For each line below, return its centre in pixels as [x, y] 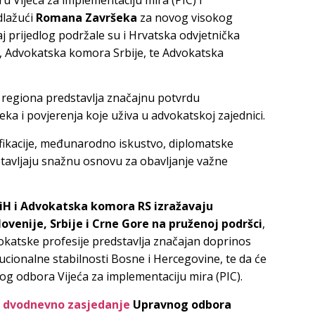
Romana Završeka [86, 17]
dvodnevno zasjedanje [66, 304]
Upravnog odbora [181, 304]
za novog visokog [185, 17]
